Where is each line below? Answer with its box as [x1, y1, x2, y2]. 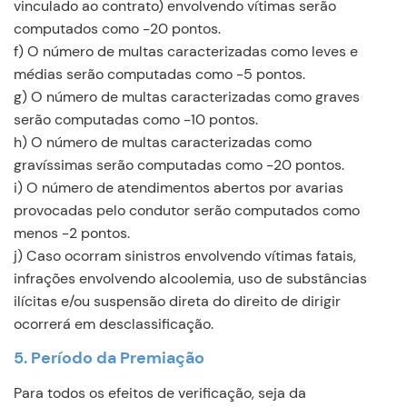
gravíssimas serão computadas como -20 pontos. [14, 155, 344, 174]
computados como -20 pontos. [14, 19, 221, 38]
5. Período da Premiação [14, 347, 204, 369]
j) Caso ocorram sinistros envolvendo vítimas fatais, [14, 246, 356, 265]
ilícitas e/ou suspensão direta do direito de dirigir [14, 292, 341, 311]
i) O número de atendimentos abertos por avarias [14, 178, 343, 197]
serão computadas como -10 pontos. [14, 110, 258, 129]
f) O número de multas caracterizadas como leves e [14, 42, 358, 61]
